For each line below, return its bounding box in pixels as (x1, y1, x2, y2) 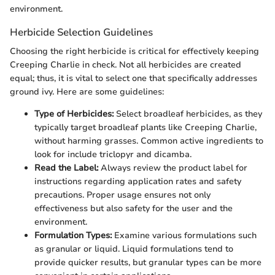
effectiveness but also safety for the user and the (34, 203, 233, 215)
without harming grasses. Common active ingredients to (34, 135, 263, 147)
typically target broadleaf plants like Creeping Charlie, (34, 122, 257, 134)
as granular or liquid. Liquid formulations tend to (34, 243, 233, 255)
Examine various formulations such (112, 230, 257, 242)
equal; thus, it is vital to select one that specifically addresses (10, 72, 257, 85)
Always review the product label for (98, 162, 247, 174)
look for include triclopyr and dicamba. (34, 149, 192, 161)
